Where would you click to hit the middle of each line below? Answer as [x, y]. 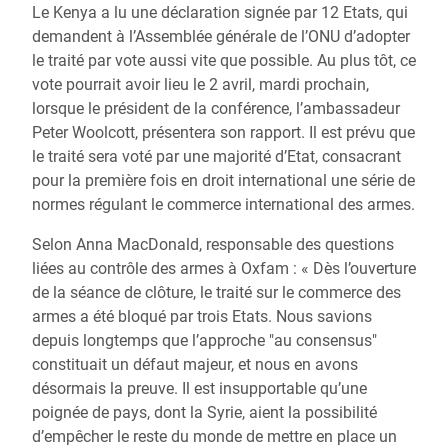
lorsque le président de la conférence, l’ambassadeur [216, 108]
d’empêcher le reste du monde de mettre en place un [214, 436]
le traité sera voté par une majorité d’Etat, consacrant [216, 156]
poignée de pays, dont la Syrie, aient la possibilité [204, 412]
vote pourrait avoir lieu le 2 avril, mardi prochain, [200, 84]
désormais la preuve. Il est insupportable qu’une [199, 388]
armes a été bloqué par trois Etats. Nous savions [202, 316]
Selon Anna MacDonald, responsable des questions [213, 244]
